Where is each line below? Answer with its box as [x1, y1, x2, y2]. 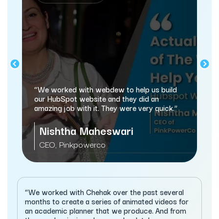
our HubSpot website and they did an [34, 92, 159, 105]
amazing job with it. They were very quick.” [34, 102, 177, 114]
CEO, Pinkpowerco [40, 137, 106, 151]
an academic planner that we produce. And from [25, 204, 186, 217]
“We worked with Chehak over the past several [25, 186, 184, 198]
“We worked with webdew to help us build [34, 83, 177, 95]
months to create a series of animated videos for [25, 195, 189, 207]
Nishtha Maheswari [40, 121, 133, 139]
